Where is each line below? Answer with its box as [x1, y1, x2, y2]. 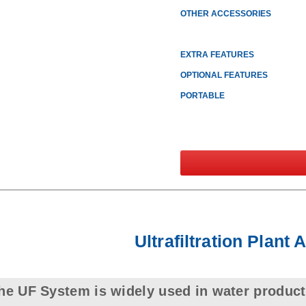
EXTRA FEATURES [180, 50, 254, 59]
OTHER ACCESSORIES [180, 9, 271, 18]
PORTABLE [180, 91, 225, 100]
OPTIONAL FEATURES [180, 70, 268, 80]
